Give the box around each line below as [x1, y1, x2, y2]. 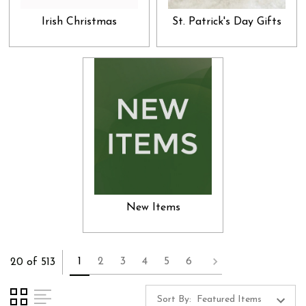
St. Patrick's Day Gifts [172, 16, 281, 27]
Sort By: [157, 294, 191, 305]
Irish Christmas [42, 16, 117, 27]
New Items [126, 201, 180, 213]
